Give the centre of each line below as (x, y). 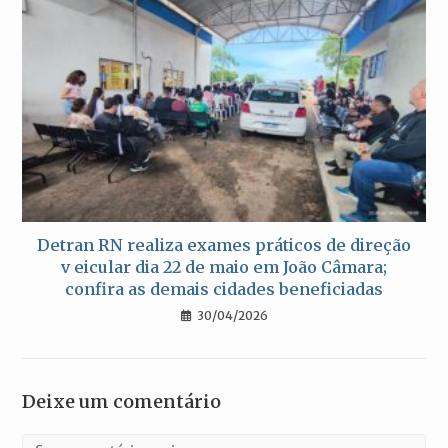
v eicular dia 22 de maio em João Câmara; (224, 266)
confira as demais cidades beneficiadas (224, 288)
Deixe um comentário (122, 401)
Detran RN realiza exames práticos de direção (224, 244)
